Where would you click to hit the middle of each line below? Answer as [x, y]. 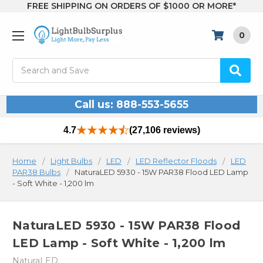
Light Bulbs [71, 161]
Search [26, 64]
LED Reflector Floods [176, 161]
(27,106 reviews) [164, 130]
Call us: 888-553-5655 [131, 104]
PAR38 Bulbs [36, 172]
